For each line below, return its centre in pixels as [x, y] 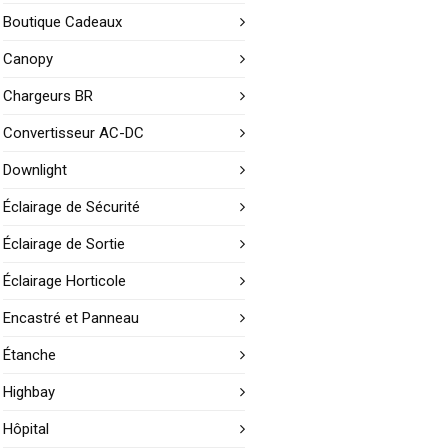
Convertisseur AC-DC [74, 133]
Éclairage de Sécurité [72, 207]
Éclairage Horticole [65, 281]
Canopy [28, 59]
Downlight [35, 170]
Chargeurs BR [48, 96]
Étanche [30, 355]
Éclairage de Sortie [64, 244]
